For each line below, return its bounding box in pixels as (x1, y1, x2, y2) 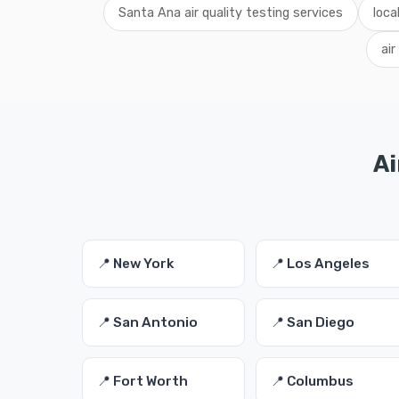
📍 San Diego (271, 314, 355, 330)
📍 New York (97, 256, 174, 272)
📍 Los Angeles (271, 256, 370, 272)
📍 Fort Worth (97, 373, 188, 389)
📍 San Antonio (97, 314, 198, 330)
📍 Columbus (271, 373, 354, 389)
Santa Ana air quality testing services (118, 5, 343, 20)
